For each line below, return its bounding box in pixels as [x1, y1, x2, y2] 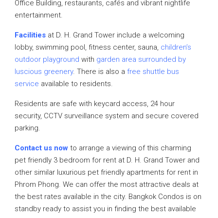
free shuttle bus [127, 67, 179, 76]
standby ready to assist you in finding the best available [15, 204, 196, 213]
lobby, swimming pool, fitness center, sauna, [15, 43, 161, 52]
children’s [161, 43, 191, 52]
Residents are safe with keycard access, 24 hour [15, 99, 175, 108]
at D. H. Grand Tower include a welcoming [46, 31, 184, 39]
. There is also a [73, 67, 127, 76]
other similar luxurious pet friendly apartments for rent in [15, 168, 198, 177]
